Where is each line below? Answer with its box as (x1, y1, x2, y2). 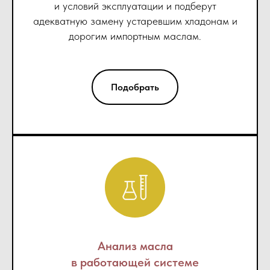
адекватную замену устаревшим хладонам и (33, 14, 237, 27)
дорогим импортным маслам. (69, 29, 201, 42)
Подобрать (111, 81, 159, 93)
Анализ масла (97, 239, 173, 254)
